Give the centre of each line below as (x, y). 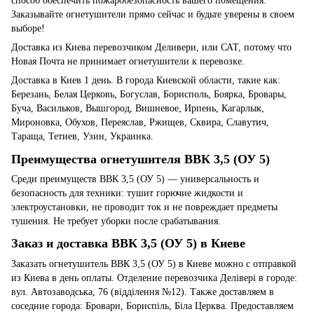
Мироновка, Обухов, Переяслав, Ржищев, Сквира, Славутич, (140, 123)
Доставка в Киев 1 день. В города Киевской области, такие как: (146, 81)
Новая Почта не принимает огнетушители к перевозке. (129, 62)
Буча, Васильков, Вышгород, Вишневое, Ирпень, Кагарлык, (138, 109)
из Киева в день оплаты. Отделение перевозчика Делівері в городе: (154, 278)
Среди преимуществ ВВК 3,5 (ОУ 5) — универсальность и (135, 179)
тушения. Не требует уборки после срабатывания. (116, 221)
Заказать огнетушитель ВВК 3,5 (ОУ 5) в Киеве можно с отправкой (154, 264)
